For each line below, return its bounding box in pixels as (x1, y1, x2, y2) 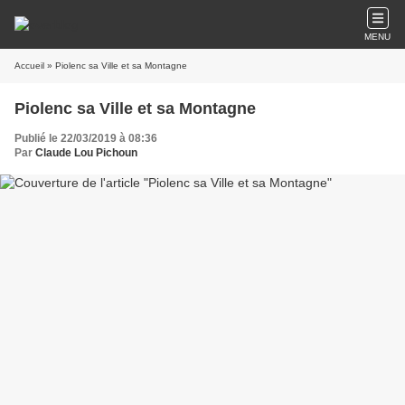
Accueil (14, 61, 44, 71)
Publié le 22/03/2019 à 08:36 (14, 132, 157, 145)
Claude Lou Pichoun (35, 146, 137, 159)
